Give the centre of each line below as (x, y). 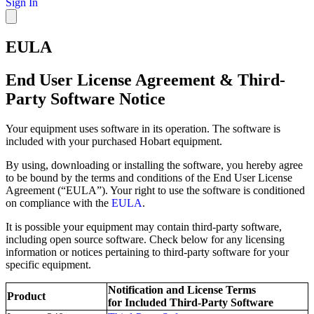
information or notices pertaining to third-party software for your (147, 252)
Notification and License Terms (182, 289)
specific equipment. (48, 264)
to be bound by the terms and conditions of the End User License (149, 177)
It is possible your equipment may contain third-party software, (144, 226)
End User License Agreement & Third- (145, 80)
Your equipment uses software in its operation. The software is (143, 128)
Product (26, 296)
